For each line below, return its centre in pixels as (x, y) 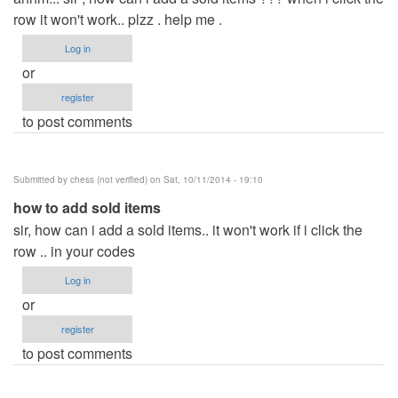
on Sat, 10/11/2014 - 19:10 (205, 179)
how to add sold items (87, 207)
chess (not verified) (109, 179)
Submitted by (42, 179)
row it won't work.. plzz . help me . (118, 19)
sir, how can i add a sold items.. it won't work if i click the (188, 229)
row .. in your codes (74, 251)
